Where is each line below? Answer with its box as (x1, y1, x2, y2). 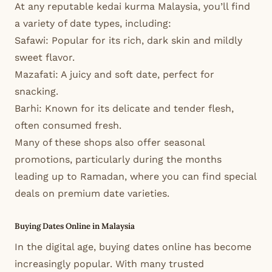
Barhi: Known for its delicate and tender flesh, (15, 102, 234, 114)
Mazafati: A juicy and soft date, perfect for (15, 68, 214, 80)
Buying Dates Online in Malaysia (15, 220, 135, 231)
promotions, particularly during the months (15, 153, 222, 165)
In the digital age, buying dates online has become (15, 240, 251, 253)
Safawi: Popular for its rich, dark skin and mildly (15, 34, 242, 46)
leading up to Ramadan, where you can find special (15, 170, 256, 182)
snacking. (15, 85, 58, 97)
